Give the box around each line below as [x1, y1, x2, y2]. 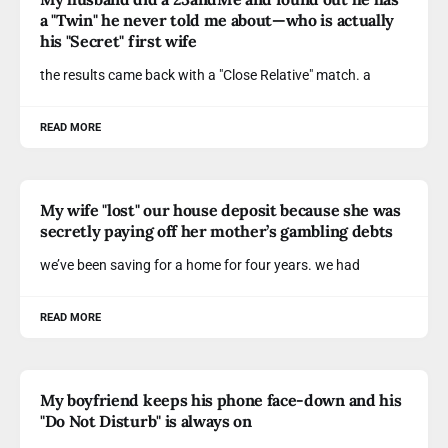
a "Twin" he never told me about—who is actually [40, 10, 394, 30]
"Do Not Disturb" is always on [40, 411, 252, 431]
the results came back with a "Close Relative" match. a [40, 67, 371, 83]
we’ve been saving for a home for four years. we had [40, 257, 360, 273]
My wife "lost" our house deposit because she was [40, 200, 401, 220]
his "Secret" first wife [40, 31, 197, 51]
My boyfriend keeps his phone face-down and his [40, 390, 402, 410]
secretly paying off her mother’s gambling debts [40, 221, 393, 241]
